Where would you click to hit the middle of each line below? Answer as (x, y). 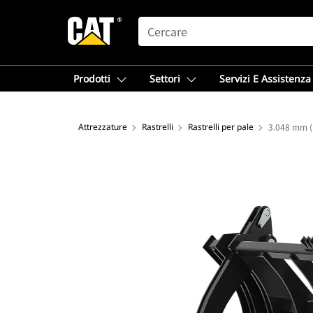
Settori (165, 79)
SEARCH (158, 23)
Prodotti (92, 79)
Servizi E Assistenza (265, 79)
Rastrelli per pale (221, 127)
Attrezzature (103, 127)
